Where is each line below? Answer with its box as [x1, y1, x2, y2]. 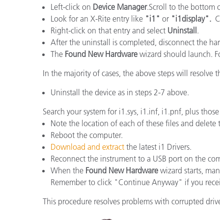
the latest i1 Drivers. [124, 141, 192, 152]
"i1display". [171, 13, 211, 24]
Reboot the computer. [51, 130, 123, 140]
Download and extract [51, 141, 124, 152]
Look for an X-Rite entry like [51, 13, 145, 24]
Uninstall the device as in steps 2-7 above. [51, 87, 189, 97]
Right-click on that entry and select [51, 25, 167, 35]
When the [51, 165, 85, 175]
